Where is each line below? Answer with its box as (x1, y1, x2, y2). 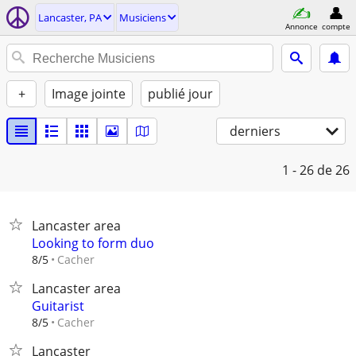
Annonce (284, 20, 318, 32)
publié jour (148, 85, 213, 103)
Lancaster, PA (38, 10, 102, 25)
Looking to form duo (32, 234, 154, 252)
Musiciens (119, 10, 166, 25)
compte (322, 20, 350, 32)
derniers (230, 122, 281, 140)
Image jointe (52, 85, 126, 103)
